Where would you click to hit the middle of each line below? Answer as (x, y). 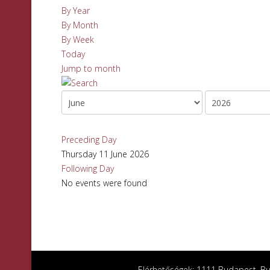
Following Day (88, 168)
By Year (76, 11)
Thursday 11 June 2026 (105, 154)
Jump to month (91, 68)
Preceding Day (89, 140)
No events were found (104, 183)
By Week (78, 39)
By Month (80, 25)
